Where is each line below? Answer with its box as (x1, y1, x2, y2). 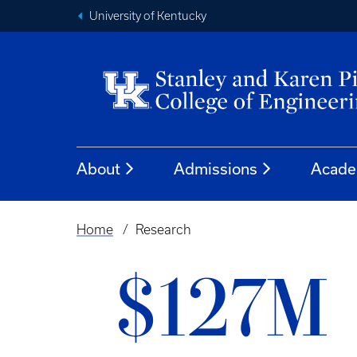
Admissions (174, 159, 257, 178)
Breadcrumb (76, 232, 164, 251)
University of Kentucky (89, 10, 206, 22)
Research (135, 222, 191, 237)
